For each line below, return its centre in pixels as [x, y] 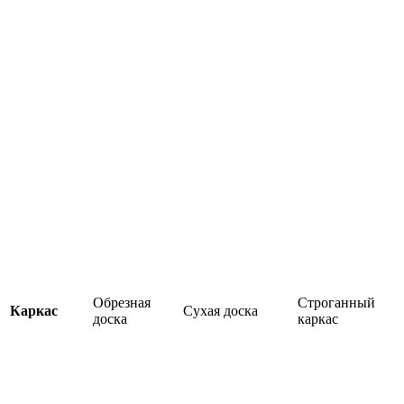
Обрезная [122, 303]
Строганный [336, 303]
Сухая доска [220, 311]
